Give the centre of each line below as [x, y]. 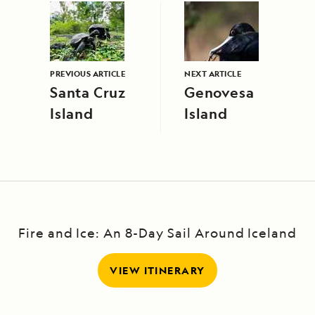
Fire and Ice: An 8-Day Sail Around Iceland [157, 233]
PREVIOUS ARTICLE [88, 74]
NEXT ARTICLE [213, 74]
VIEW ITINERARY [157, 271]
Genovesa [219, 93]
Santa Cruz [88, 93]
